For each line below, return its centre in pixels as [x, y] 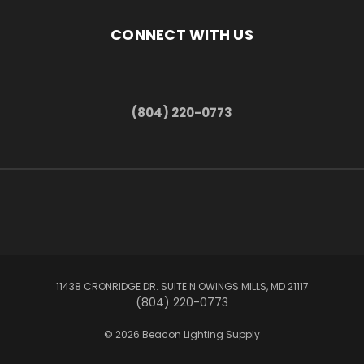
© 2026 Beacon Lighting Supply [182, 334]
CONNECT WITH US [182, 34]
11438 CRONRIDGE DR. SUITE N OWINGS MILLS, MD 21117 [182, 286]
